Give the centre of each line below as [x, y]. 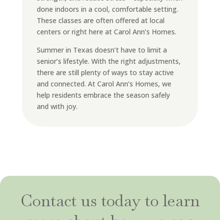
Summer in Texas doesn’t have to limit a [102, 50]
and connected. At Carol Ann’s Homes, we [104, 84]
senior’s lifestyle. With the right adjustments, [109, 61]
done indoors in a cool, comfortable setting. [107, 9]
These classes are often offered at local [100, 20]
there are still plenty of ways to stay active [105, 72]
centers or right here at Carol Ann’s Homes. [106, 32]
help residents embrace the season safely [103, 95]
